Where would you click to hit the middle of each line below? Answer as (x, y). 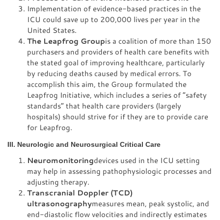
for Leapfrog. (50, 127)
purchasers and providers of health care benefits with (118, 51)
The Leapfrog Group (66, 41)
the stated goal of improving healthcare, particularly (116, 62)
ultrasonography (59, 203)
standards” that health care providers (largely (104, 105)
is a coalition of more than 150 (158, 41)
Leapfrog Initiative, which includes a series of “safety (117, 95)
